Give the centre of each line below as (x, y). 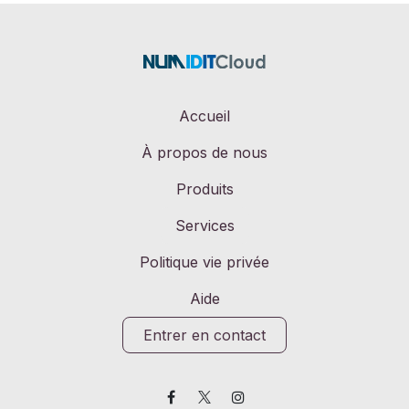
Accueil (204, 116)
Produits (204, 189)
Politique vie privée (204, 262)
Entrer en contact (204, 336)
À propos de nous (204, 153)
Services (204, 226)
